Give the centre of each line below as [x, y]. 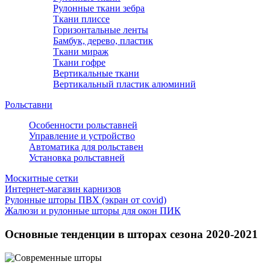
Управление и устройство [82, 136]
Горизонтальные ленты [101, 30]
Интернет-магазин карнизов [63, 189]
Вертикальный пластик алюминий [124, 84]
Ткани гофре [79, 63]
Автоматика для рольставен [86, 147]
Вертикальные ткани [96, 74]
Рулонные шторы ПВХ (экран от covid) [86, 200]
